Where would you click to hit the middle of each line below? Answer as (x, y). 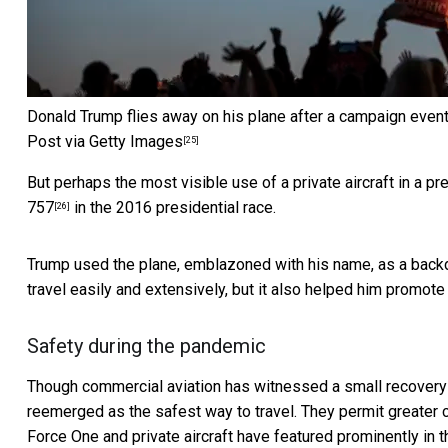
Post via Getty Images (105, 142)
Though (54, 387)
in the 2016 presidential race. (173, 208)
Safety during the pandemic (146, 346)
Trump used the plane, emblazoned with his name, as (213, 265)
